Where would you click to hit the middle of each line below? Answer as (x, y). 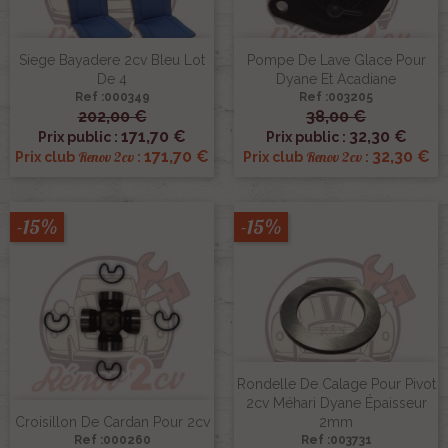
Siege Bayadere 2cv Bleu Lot (112, 59)
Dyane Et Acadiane (336, 78)
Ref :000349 (112, 96)
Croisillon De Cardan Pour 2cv (112, 421)
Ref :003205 (336, 96)
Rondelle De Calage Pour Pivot (336, 383)
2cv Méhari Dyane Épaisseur (336, 402)
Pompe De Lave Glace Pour (336, 59)
